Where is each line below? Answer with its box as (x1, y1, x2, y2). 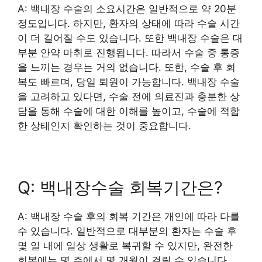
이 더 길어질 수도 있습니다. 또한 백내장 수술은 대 (18, 32, 243, 44)
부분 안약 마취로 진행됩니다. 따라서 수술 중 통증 (18, 46, 240, 58)
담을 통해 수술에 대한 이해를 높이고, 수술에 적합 (18, 105, 240, 117)
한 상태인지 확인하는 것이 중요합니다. (18, 119, 191, 132)
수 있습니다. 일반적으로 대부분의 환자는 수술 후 (18, 225, 237, 237)
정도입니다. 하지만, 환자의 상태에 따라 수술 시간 (18, 17, 240, 29)
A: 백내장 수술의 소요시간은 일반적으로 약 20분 (18, 2, 236, 15)
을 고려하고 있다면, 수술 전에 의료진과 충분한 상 (18, 90, 240, 102)
